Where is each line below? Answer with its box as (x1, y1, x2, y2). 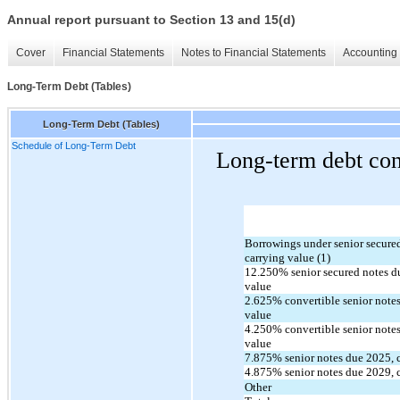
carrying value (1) (245, 250, 330, 264)
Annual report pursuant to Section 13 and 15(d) (7, 12, 296, 28)
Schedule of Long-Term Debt (12, 139, 136, 151)
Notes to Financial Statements (181, 46, 326, 60)
